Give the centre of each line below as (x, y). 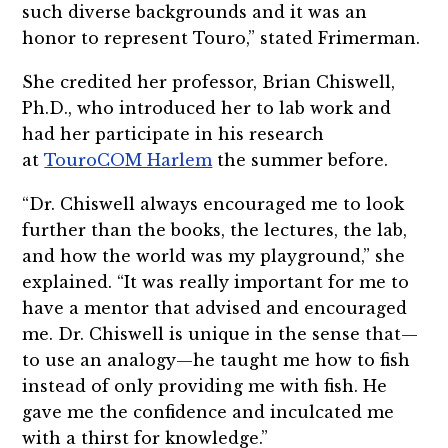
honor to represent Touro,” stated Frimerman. (221, 38)
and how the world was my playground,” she (214, 255)
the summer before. (300, 159)
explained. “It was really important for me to (216, 281)
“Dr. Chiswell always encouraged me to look (213, 203)
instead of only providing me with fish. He (205, 385)
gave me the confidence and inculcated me (208, 411)
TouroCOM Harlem (128, 159)
